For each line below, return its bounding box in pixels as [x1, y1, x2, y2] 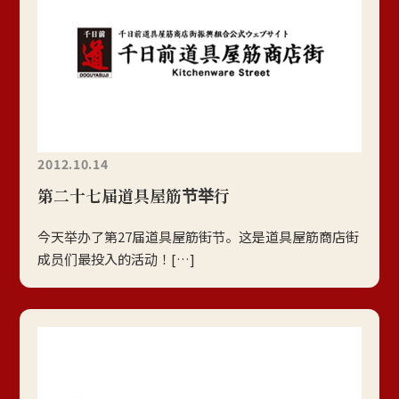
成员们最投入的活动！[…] [37, 249, 196, 269]
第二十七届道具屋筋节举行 [37, 183, 231, 208]
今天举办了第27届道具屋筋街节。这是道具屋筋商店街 [37, 227, 360, 247]
